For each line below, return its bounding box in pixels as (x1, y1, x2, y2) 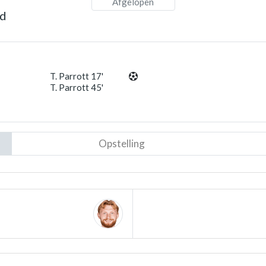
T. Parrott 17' (50, 71, 104, 81)
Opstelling (98, 137, 145, 150)
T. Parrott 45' (50, 82, 104, 93)
